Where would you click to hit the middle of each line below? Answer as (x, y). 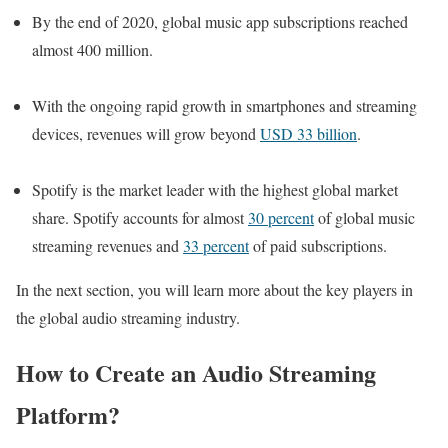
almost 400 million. (92, 50)
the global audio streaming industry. (128, 318)
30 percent (281, 218)
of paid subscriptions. (318, 246)
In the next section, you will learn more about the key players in (214, 290)
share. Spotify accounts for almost (140, 218)
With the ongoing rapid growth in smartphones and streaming (224, 106)
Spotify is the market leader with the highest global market (215, 190)
